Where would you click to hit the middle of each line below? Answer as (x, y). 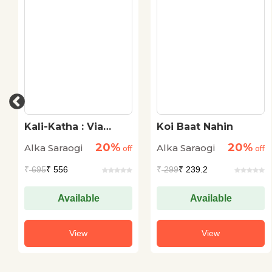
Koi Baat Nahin (195, 127)
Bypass (43, 138)
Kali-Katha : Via (64, 127)
